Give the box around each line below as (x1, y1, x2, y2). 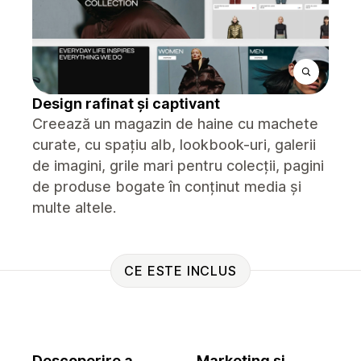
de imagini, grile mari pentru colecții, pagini (32, 157, 324, 174)
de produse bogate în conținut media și (32, 178, 301, 195)
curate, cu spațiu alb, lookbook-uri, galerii (32, 136, 316, 153)
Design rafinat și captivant (32, 95, 220, 112)
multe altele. (32, 199, 116, 216)
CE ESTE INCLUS (124, 262, 237, 279)
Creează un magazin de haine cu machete (32, 115, 318, 132)
